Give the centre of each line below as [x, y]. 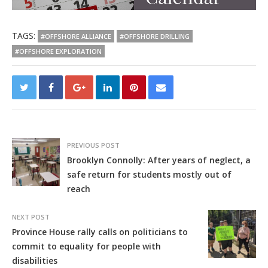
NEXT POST [31, 217]
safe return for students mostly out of [149, 174]
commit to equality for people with [86, 246]
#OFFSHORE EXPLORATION [58, 51]
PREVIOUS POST [93, 145]
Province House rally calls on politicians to [100, 232]
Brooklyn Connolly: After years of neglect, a [159, 160]
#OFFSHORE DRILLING [155, 36]
